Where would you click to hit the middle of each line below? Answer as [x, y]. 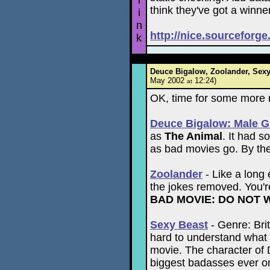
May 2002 [168, 80]
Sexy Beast [179, 225]
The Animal [193, 136]
